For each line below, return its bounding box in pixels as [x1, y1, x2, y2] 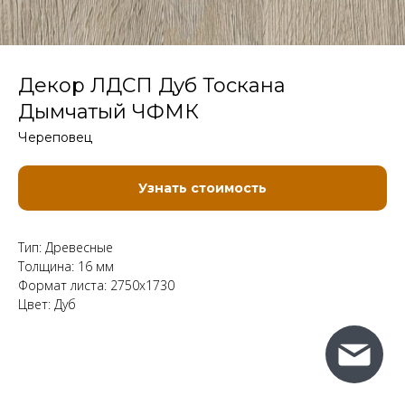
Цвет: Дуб [18, 296, 76, 313]
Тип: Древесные [18, 239, 113, 256]
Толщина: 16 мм [18, 258, 114, 275]
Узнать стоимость [138, 180, 267, 196]
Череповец [18, 129, 92, 146]
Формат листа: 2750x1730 [18, 277, 174, 294]
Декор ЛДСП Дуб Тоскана [18, 73, 286, 98]
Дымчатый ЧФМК [18, 99, 199, 124]
